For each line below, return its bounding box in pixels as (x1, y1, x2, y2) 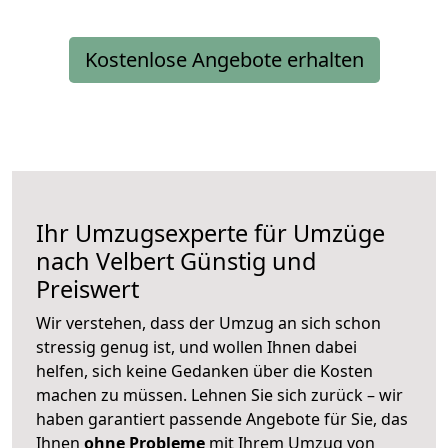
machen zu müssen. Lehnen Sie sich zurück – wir (36, 384, 403, 407)
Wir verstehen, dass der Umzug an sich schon (36, 312, 381, 335)
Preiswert (36, 273, 139, 306)
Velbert (96, 245, 174, 278)
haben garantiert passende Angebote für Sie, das (36, 408, 408, 431)
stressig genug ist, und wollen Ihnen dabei (36, 336, 357, 359)
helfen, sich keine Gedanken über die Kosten (36, 360, 373, 383)
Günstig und (174, 245, 316, 278)
